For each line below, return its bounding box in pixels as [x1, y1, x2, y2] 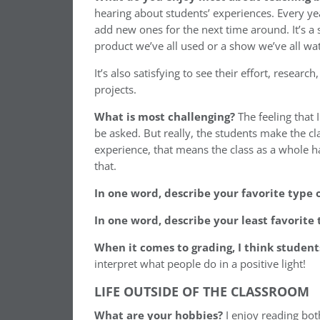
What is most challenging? [94, 109, 235, 124]
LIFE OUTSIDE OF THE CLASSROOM [94, 282, 309, 300]
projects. [94, 81, 136, 97]
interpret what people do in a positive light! [94, 256, 306, 271]
